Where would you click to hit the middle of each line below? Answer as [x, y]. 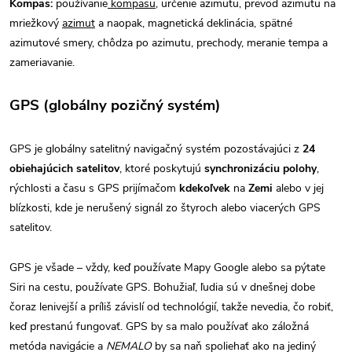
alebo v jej [298, 188]
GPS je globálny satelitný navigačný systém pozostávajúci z [156, 148]
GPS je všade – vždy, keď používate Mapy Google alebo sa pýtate [167, 267]
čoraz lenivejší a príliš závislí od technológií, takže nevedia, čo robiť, [171, 306]
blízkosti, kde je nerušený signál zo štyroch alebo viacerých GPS [165, 207]
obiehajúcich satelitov [64, 168]
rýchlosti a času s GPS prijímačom [94, 188]
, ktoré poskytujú [162, 168]
